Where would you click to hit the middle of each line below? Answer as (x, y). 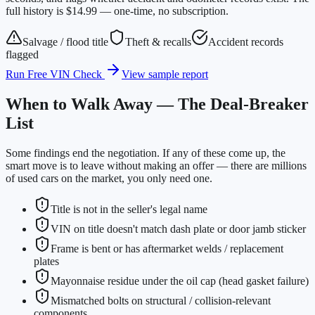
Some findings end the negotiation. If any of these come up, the (146, 153)
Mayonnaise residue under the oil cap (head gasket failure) (180, 281)
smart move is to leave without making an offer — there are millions (156, 166)
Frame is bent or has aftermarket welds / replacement (167, 249)
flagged (22, 55)
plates (46, 262)
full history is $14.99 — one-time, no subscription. (117, 11)
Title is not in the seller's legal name (129, 210)
